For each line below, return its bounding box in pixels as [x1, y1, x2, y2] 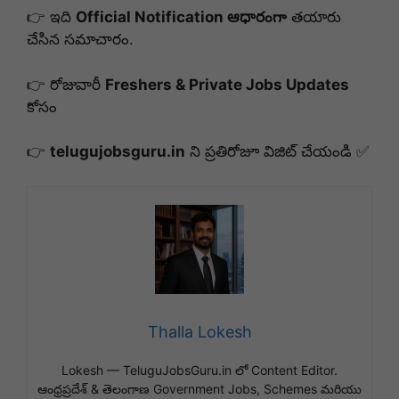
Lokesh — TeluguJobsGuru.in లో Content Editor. [61, 362, 338, 378]
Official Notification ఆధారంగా [76, 8, 287, 27]
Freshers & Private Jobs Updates [105, 75, 349, 94]
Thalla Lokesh [147, 322, 252, 341]
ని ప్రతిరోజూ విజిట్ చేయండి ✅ [185, 142, 369, 161]
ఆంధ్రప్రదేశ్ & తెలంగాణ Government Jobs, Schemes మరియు [37, 380, 362, 396]
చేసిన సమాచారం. [27, 30, 134, 49]
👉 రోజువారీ [27, 75, 105, 94]
